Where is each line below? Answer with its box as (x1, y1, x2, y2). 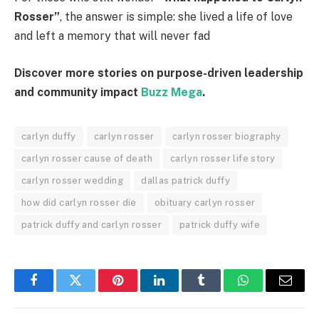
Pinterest (116, 284, 162, 298)
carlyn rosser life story (169, 153, 276, 164)
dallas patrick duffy (141, 175, 231, 187)
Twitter (74, 284, 112, 298)
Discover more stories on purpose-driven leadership (14, 66, 303, 80)
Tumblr (200, 284, 239, 298)
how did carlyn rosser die (21, 197, 137, 209)
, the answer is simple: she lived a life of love (60, 10, 293, 24)
